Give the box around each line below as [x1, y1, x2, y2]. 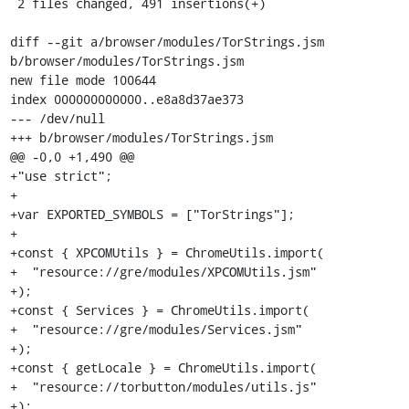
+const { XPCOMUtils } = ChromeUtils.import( [9, 244, 324, 261]
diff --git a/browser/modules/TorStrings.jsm [9, 33, 324, 50]
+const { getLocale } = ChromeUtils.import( [9, 359, 317, 376]
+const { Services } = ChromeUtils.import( [9, 301, 309, 319]
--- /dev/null [9, 110, 105, 127]
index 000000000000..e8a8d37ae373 [9, 90, 244, 108]
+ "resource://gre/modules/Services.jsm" [9, 320, 302, 338]
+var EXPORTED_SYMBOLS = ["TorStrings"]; [9, 205, 295, 223]
